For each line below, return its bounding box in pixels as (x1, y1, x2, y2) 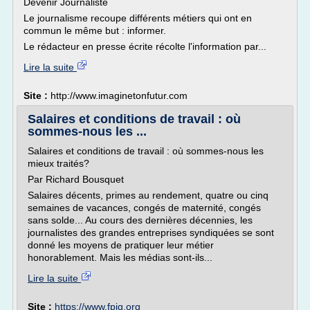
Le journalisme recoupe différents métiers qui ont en (24, 12, 252, 24)
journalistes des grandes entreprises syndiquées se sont (28, 227, 274, 238)
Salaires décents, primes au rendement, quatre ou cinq (28, 190, 268, 201)
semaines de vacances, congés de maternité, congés (28, 202, 261, 213)
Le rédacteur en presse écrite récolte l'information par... (24, 41, 266, 52)
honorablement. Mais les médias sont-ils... (28, 252, 212, 263)
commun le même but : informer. (24, 25, 166, 36)
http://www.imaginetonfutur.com (51, 90, 188, 101)
